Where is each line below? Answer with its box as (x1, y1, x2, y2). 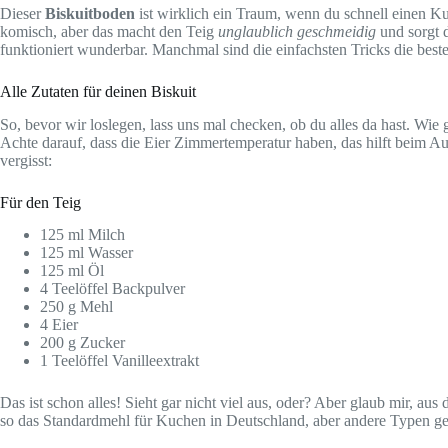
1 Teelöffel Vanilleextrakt (40, 352, 199, 370)
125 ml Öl (40, 262, 104, 280)
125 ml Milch (40, 226, 125, 244)
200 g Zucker (40, 334, 125, 352)
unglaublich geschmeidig (218, 22, 376, 40)
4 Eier (40, 316, 78, 334)
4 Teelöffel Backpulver (40, 280, 185, 298)
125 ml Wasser (40, 244, 133, 262)
